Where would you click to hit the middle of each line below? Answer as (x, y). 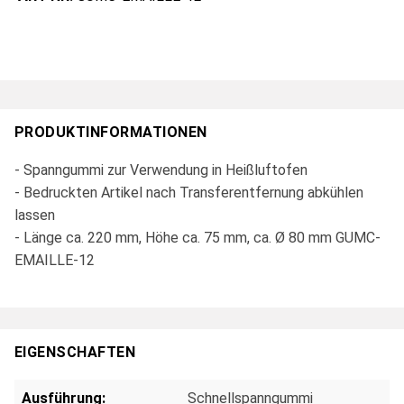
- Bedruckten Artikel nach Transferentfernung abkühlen (189, 193)
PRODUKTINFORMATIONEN (111, 133)
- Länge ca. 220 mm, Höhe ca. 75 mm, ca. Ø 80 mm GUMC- (197, 238)
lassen (35, 216)
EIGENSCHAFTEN (75, 353)
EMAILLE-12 (55, 261)
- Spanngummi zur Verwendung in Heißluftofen (161, 170)
